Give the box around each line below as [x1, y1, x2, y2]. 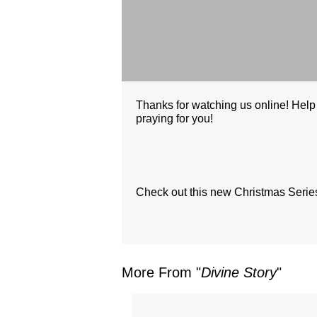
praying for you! [136, 113, 213, 125]
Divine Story [201, 265, 277, 281]
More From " [122, 265, 201, 281]
